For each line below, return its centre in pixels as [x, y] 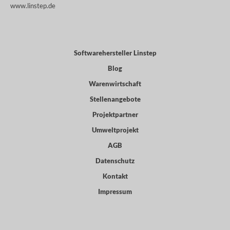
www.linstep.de [33, 6]
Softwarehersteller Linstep [115, 53]
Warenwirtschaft [115, 84]
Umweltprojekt [115, 130]
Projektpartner [115, 114]
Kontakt [115, 176]
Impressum [115, 191]
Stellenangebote [115, 99]
